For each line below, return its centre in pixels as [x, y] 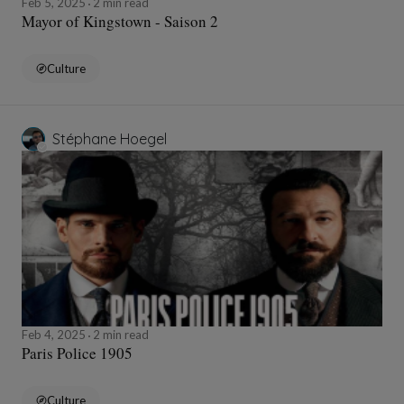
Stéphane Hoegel [110, 139]
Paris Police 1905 [77, 353]
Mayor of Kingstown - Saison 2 [120, 22]
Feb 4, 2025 [55, 335]
